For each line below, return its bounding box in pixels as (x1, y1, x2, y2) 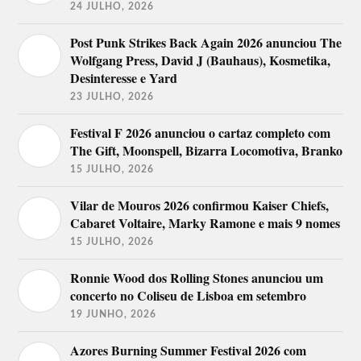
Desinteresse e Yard (70, 68, 178, 88)
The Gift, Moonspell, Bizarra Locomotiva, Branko (70, 141, 343, 160)
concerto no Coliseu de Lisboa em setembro (70, 286, 307, 305)
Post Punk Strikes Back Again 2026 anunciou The (70, 33, 342, 52)
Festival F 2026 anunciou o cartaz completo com (70, 123, 331, 143)
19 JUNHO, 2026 (70, 309, 157, 320)
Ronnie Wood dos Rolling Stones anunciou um (70, 268, 324, 288)
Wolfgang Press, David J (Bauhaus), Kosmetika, (70, 51, 331, 70)
